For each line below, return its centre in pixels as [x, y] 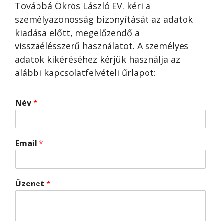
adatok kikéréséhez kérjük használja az [97, 59]
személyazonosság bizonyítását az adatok [104, 19]
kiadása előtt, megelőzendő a [77, 33]
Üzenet [31, 184]
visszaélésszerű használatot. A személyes [102, 46]
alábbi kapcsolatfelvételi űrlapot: [85, 73]
